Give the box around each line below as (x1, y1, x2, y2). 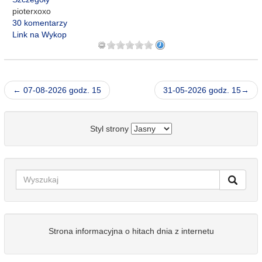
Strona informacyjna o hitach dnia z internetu (48, 226, 214, 236)
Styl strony (90, 124, 131, 133)
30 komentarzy (12, 18, 67, 27)
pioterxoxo (12, 6, 51, 16)
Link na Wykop (12, 30, 67, 39)
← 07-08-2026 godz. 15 (13, 85, 101, 95)
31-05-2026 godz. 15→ (163, 85, 249, 95)
